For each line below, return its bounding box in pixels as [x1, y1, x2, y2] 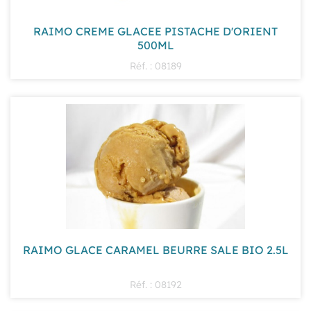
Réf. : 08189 [129, 59, 182, 72]
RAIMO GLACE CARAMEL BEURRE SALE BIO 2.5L [22, 242, 289, 258]
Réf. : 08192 [129, 278, 182, 291]
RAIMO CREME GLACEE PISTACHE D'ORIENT [33, 23, 278, 38]
